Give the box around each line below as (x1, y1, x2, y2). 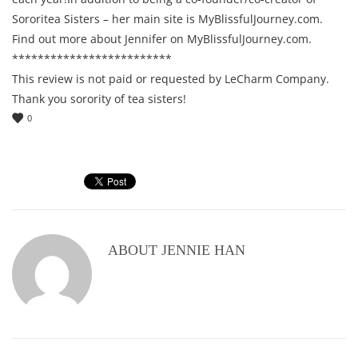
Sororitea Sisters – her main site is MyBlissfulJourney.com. (12, 11, 323, 27)
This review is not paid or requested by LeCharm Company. (12, 71, 329, 87)
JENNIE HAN (161, 241, 245, 258)
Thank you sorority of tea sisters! (12, 91, 186, 107)
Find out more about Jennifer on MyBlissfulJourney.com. (12, 31, 312, 47)
